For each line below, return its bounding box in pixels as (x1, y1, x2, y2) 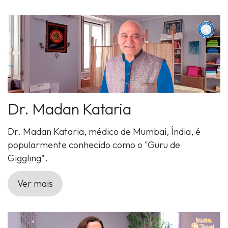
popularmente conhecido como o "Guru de (8, 139, 180, 151)
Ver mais (17, 178, 53, 190)
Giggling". (8, 152, 48, 164)
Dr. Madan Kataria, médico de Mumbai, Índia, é (8, 126, 201, 138)
